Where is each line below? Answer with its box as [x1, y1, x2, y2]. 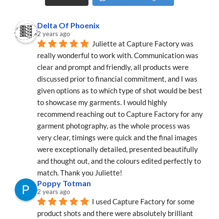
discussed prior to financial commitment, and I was [37, 74, 197, 83]
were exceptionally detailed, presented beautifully [37, 144, 198, 153]
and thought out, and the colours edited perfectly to [37, 156, 201, 165]
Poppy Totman [37, 178, 91, 188]
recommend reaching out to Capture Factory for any [37, 109, 203, 118]
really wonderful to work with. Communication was [37, 50, 198, 60]
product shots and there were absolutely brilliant [37, 208, 193, 218]
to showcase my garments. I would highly [37, 97, 167, 107]
